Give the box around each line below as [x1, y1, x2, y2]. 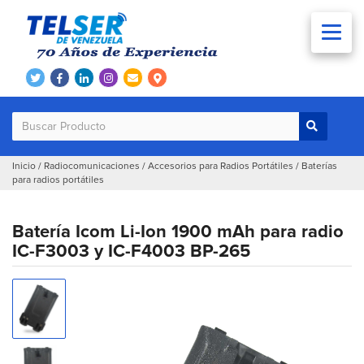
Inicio [12, 160, 36, 173]
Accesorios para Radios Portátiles [148, 160, 293, 173]
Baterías [301, 160, 337, 173]
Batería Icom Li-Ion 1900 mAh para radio [12, 221, 344, 244]
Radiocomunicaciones [44, 160, 140, 173]
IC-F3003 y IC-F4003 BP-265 [12, 240, 250, 263]
